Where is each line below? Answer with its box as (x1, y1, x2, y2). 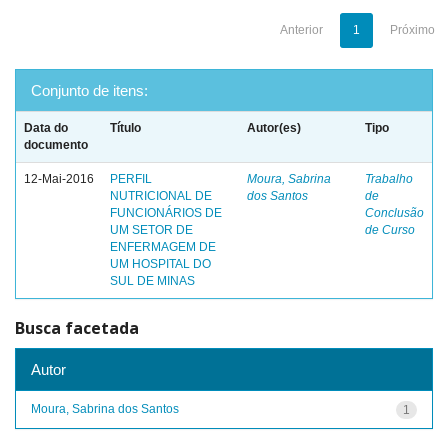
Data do (24, 121, 68, 135)
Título (110, 121, 141, 135)
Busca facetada (15, 317, 139, 339)
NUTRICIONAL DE (110, 189, 212, 203)
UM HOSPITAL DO (110, 257, 211, 271)
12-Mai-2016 (24, 172, 94, 186)
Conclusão (365, 206, 424, 220)
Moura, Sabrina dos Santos (31, 401, 179, 416)
